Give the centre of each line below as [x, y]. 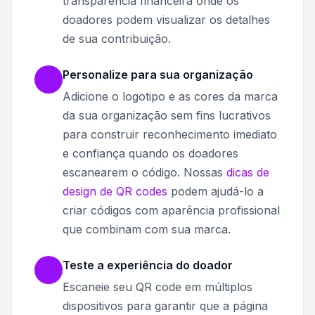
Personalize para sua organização [158, 75]
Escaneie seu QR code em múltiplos [157, 287]
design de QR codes [115, 192]
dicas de [248, 173]
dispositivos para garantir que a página [165, 306]
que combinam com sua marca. [147, 230]
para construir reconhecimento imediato [170, 135]
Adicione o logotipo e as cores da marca [170, 97]
